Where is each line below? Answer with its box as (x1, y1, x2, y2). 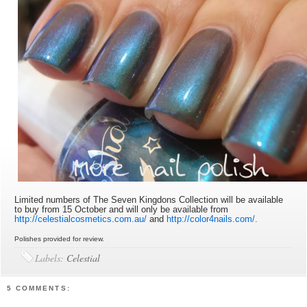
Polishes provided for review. (14, 235, 107, 243)
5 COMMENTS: (7, 284, 71, 292)
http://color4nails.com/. (167, 214, 258, 225)
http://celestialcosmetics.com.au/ (14, 214, 147, 225)
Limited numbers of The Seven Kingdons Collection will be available (14, 195, 284, 206)
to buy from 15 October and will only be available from (14, 204, 229, 215)
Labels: (35, 251, 67, 265)
